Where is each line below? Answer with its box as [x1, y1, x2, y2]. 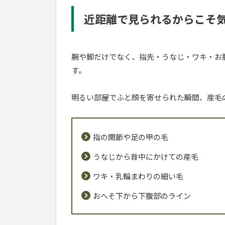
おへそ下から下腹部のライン [92, 190, 191, 201]
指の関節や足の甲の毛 [92, 131, 168, 142]
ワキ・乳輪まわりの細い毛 [92, 170, 183, 181]
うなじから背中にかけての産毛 [92, 151, 198, 162]
